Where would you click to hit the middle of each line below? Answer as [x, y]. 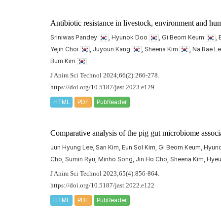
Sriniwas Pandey [74, 37]
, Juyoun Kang [111, 49]
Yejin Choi [65, 49]
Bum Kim [64, 61]
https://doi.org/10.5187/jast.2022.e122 [102, 185]
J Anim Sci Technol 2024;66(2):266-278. [105, 75]
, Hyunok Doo [129, 37]
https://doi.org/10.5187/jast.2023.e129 [102, 87]
